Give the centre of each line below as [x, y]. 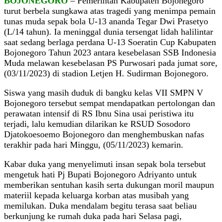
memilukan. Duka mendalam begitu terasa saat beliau [100, 206]
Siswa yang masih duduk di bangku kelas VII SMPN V [104, 93]
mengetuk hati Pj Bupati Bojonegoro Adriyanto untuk [100, 175]
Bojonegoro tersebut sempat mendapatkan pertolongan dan [110, 103]
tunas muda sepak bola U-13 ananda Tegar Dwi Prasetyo [106, 22]
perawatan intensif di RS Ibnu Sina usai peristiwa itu [99, 114]
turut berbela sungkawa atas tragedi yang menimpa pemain [110, 11]
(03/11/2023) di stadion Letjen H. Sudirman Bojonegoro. [106, 74]
